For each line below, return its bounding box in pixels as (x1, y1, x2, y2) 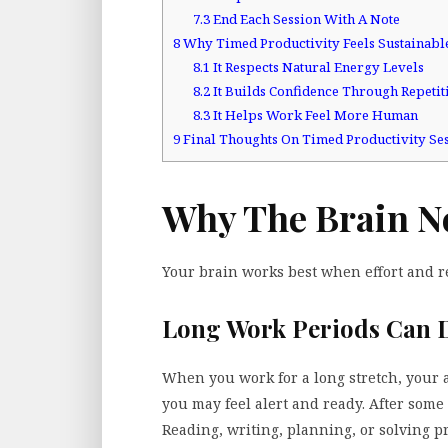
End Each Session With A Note (209, 10, 400, 29)
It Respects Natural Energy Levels (209, 58, 424, 77)
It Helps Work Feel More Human (209, 106, 418, 125)
